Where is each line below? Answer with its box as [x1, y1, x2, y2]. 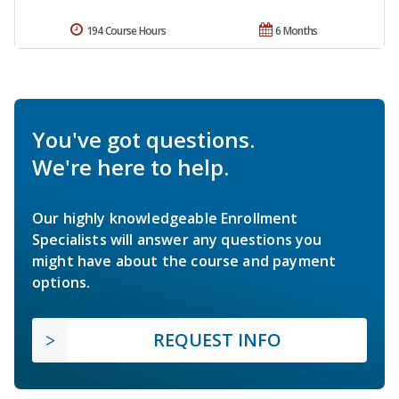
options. [32, 272, 91, 292]
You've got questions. [32, 124, 255, 154]
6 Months [275, 22, 318, 38]
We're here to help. [32, 151, 229, 182]
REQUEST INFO [153, 327, 281, 352]
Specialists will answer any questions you [32, 229, 322, 249]
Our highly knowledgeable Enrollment [32, 208, 298, 228]
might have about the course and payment [32, 250, 337, 271]
